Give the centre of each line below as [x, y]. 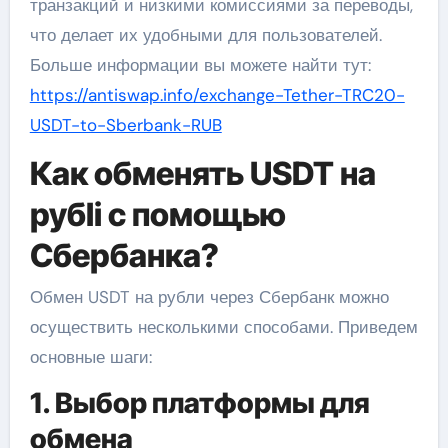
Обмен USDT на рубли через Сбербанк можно [209, 297]
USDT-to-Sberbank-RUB [125, 124]
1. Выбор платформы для [199, 403]
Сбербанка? [124, 255]
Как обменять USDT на [202, 173]
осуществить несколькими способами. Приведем [223, 327]
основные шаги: [90, 357]
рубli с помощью [157, 214]
